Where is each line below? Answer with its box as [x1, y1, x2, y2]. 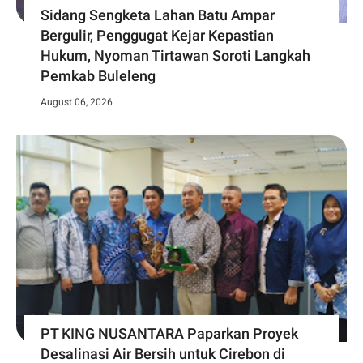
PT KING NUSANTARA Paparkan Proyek [41, 324, 298, 342]
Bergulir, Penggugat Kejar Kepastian [41, 26, 274, 44]
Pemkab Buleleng [41, 66, 156, 84]
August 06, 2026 [41, 96, 113, 108]
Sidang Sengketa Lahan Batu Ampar [41, 6, 275, 23]
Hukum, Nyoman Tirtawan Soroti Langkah [41, 46, 310, 64]
